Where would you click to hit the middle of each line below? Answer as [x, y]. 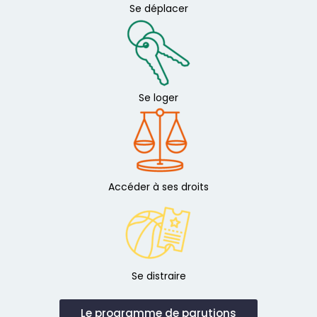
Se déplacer [158, 9]
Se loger [158, 98]
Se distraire [158, 276]
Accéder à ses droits [158, 187]
